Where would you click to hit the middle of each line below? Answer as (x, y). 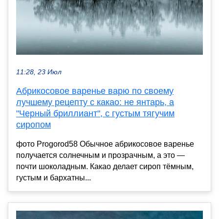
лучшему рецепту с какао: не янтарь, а (95, 102)
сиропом (33, 125)
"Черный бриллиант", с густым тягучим (95, 114)
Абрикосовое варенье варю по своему (95, 91)
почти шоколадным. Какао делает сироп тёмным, (105, 167)
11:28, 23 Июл (39, 72)
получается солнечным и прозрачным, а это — (100, 155)
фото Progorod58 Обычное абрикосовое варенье (105, 144)
